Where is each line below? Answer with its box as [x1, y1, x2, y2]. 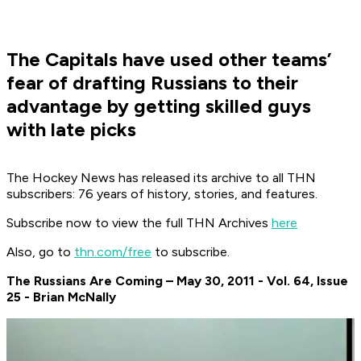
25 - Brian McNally [6, 289, 116, 305]
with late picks [6, 118, 136, 142]
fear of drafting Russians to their [6, 71, 298, 95]
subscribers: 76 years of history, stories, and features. [6, 186, 317, 202]
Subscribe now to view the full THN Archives [6, 215, 272, 231]
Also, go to [6, 244, 74, 260]
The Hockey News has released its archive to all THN [6, 170, 316, 186]
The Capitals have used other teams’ [6, 48, 331, 72]
